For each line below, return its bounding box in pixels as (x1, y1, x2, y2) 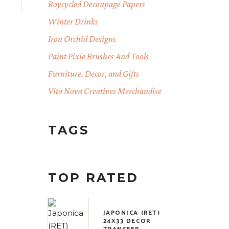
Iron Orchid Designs (48, 34, 116, 44)
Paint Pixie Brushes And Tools (48, 51, 149, 61)
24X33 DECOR (103, 216, 151, 226)
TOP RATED (48, 170, 139, 185)
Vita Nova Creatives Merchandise (48, 86, 162, 96)
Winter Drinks (48, 16, 98, 27)
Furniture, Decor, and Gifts (48, 68, 139, 79)
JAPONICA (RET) (103, 208, 161, 218)
